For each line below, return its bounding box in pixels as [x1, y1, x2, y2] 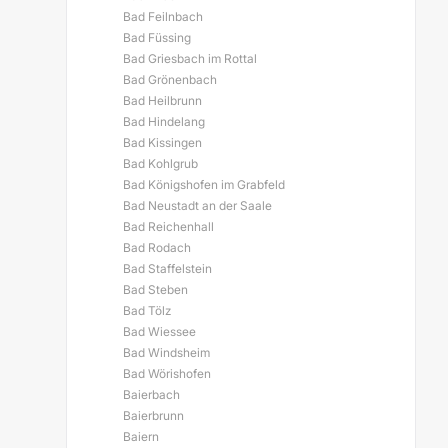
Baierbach [123, 387, 180, 402]
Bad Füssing [123, 30, 191, 45]
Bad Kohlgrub [123, 156, 198, 171]
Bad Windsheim [123, 345, 210, 360]
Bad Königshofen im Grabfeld [123, 177, 285, 192]
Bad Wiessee [123, 324, 196, 339]
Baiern [123, 429, 159, 444]
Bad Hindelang [123, 114, 205, 129]
